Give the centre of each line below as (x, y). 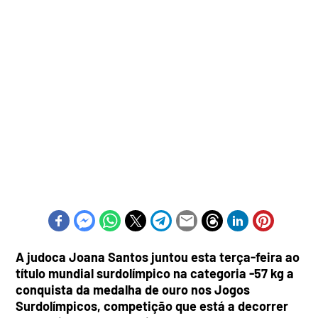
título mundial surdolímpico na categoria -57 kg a (155, 273)
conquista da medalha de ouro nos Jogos (133, 290)
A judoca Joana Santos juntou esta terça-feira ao (158, 257)
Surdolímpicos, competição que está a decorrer (152, 306)
